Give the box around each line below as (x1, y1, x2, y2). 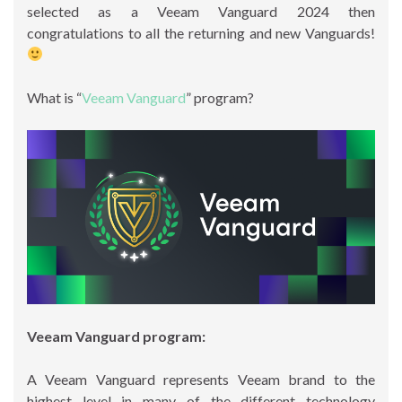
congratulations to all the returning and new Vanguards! (27, 23, 375, 41)
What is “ (27, 88, 82, 106)
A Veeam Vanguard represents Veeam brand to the (27, 370, 375, 388)
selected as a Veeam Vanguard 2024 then (27, 2, 375, 20)
